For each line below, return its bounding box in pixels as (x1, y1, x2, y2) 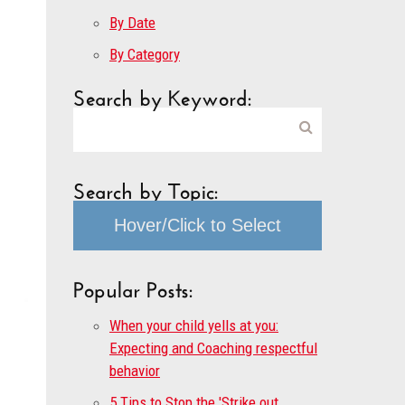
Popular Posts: (73, 269, 193, 303)
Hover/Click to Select (114, 215, 281, 235)
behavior (109, 362, 160, 380)
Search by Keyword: (73, 78, 251, 111)
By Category (109, 45, 180, 63)
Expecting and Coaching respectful (109, 339, 317, 357)
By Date (109, 14, 155, 32)
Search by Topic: (73, 171, 218, 204)
